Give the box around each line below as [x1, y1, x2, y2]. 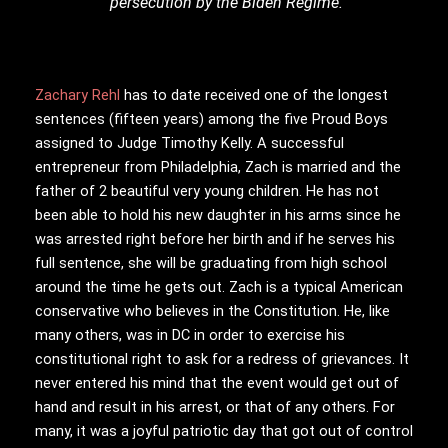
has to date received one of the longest [120, 85, 388, 104]
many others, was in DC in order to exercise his [35, 325, 345, 344]
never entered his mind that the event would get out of [35, 373, 399, 392]
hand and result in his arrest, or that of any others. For [35, 397, 395, 416]
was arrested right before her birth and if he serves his [35, 229, 395, 248]
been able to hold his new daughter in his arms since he [35, 205, 401, 224]
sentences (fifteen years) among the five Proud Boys [35, 109, 388, 128]
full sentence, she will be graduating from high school [35, 253, 387, 272]
